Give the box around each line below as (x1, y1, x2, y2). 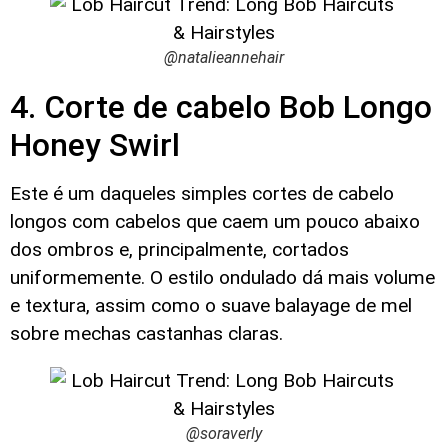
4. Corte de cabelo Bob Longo (10, 87, 432, 126)
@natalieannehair (164, 47, 284, 67)
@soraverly (186, 424, 262, 444)
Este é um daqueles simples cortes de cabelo (10, 181, 394, 205)
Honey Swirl (10, 125, 180, 164)
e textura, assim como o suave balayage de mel (10, 293, 412, 317)
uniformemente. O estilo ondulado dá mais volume (10, 265, 435, 289)
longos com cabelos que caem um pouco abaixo (10, 209, 420, 233)
